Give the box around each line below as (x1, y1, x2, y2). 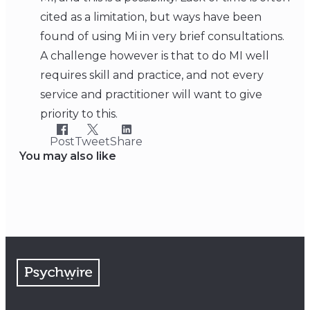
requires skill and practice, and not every (40, 69, 264, 82)
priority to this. (40, 107, 118, 121)
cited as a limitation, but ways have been (40, 10, 262, 24)
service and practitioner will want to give (40, 88, 262, 102)
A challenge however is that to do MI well (40, 49, 269, 63)
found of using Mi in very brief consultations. (40, 30, 284, 44)
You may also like (19, 149, 116, 163)
